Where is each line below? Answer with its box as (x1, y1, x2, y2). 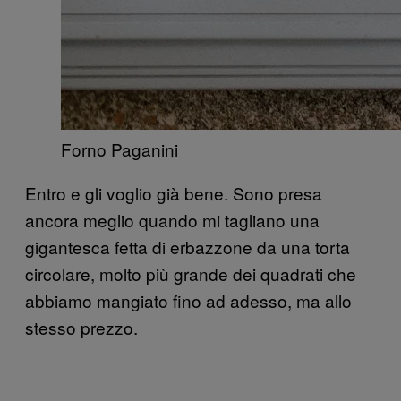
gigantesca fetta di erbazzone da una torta (25, 234, 350, 259)
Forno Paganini (61, 136, 178, 161)
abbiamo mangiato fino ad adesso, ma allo (25, 287, 352, 312)
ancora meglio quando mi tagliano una (25, 207, 320, 232)
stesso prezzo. (25, 314, 138, 339)
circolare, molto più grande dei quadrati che (25, 260, 356, 286)
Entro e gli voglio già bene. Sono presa (25, 180, 322, 205)
